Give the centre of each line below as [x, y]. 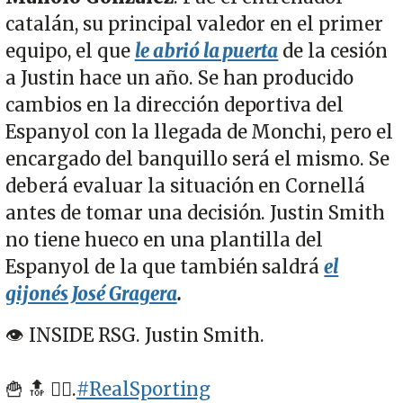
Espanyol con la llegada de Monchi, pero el [200, 133]
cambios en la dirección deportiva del [175, 106]
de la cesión [333, 52]
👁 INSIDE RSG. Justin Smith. [135, 336]
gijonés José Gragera [91, 295]
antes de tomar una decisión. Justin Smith [196, 214]
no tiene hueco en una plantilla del [165, 241]
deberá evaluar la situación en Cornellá [186, 187]
